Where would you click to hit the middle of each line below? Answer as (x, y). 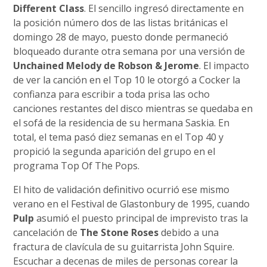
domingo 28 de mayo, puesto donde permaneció (121, 37)
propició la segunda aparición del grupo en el (114, 151)
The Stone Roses (119, 232)
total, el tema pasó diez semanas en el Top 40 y (119, 137)
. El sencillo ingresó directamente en (164, 8)
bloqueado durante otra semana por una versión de (129, 51)
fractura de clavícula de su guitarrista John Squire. (124, 246)
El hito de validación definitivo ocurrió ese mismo (122, 189)
